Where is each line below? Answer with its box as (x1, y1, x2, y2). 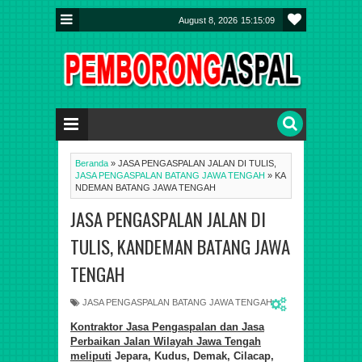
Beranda (75, 158, 108, 168)
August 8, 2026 (179, 15, 238, 25)
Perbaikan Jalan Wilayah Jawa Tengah (70, 335, 261, 347)
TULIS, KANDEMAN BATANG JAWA (70, 233, 290, 260)
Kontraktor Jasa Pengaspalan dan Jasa (70, 321, 264, 333)
